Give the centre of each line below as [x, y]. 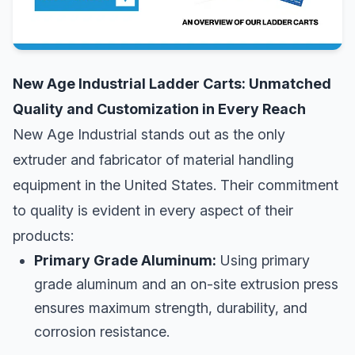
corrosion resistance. [102, 331]
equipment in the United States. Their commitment [176, 185]
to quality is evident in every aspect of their [153, 210]
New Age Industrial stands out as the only [149, 134]
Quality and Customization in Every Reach [159, 109]
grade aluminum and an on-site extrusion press [186, 284]
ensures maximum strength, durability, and [171, 307]
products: [43, 235]
